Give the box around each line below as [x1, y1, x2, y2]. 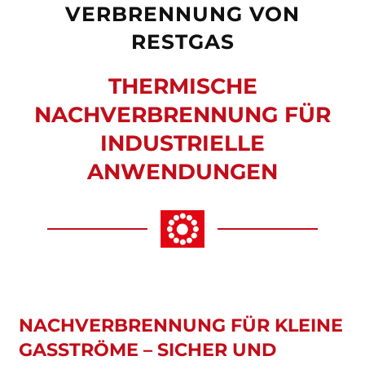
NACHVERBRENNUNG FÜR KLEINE [18, 313, 343, 336]
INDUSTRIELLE [100, 130, 265, 157]
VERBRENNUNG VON [65, 2, 300, 27]
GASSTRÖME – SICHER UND [18, 337, 276, 361]
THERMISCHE [108, 73, 257, 100]
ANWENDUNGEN [87, 158, 278, 186]
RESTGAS [130, 29, 235, 55]
